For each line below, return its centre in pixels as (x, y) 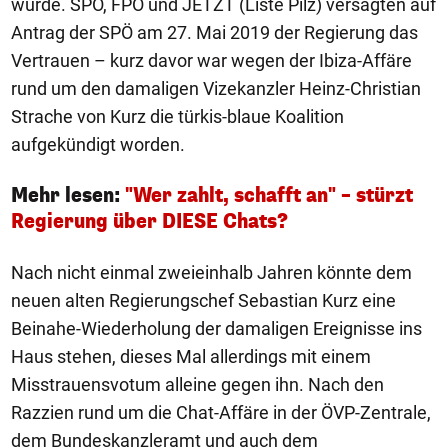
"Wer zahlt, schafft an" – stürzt (269, 195)
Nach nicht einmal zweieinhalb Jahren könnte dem (211, 272)
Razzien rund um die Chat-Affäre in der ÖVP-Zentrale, (221, 412)
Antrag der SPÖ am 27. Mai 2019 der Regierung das (214, 32)
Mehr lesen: (68, 195)
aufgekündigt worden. (98, 144)
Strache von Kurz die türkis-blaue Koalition (177, 116)
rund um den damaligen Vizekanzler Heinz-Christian (216, 88)
